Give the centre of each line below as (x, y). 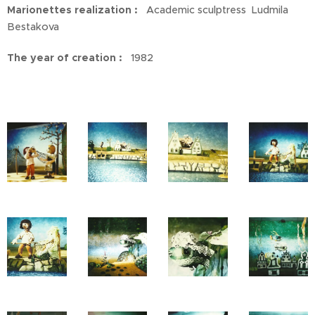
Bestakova (33, 27)
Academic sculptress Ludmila (213, 10)
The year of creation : (65, 58)
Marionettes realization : (72, 10)
